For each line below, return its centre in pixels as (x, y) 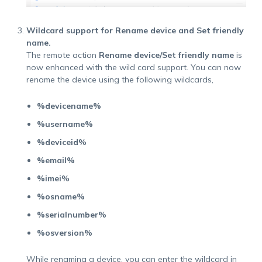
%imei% (53, 179)
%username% (65, 124)
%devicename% (69, 106)
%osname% (61, 197)
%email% (56, 161)
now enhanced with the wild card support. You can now (133, 68)
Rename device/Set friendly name (166, 55)
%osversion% (64, 233)
